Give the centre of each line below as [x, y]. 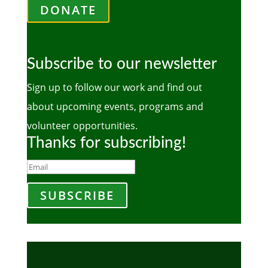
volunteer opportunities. [82, 126]
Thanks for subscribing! [106, 143]
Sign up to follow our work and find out [114, 88]
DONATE [68, 10]
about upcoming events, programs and [115, 107]
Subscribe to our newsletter [122, 64]
